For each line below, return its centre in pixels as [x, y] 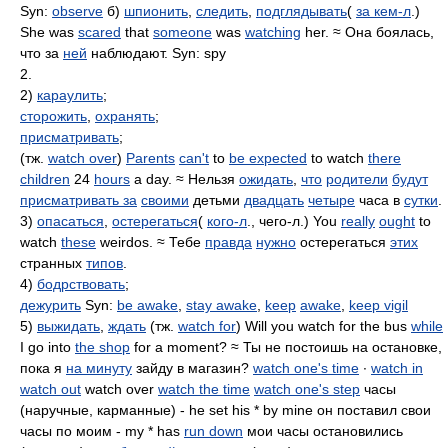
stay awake [221, 305]
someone [182, 32]
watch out [50, 389]
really [358, 221]
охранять [125, 116]
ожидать [266, 179]
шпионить [156, 11]
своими [165, 200]
